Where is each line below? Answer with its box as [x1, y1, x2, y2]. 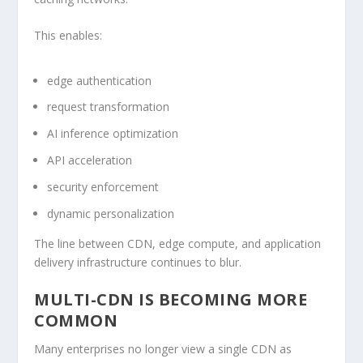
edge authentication [47, 72, 152, 88]
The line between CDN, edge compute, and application [34, 235, 322, 251]
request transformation [47, 99, 170, 115]
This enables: [34, 28, 103, 44]
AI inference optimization [47, 126, 179, 142]
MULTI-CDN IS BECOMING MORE [34, 288, 308, 310]
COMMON [34, 309, 118, 331]
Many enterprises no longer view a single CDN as [34, 340, 293, 357]
